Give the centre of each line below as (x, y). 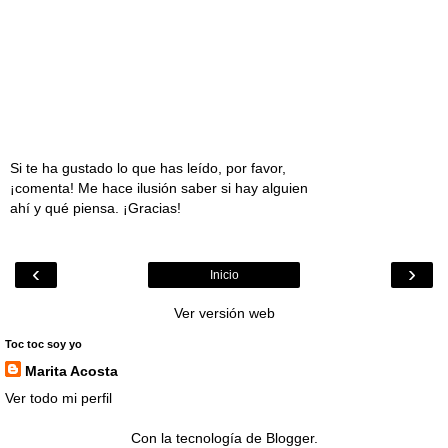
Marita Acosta (71, 371)
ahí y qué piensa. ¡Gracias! (95, 207)
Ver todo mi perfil (58, 398)
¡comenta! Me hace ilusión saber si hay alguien (159, 187)
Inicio (224, 275)
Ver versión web (224, 313)
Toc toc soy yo (43, 344)
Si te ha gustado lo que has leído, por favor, (148, 167)
